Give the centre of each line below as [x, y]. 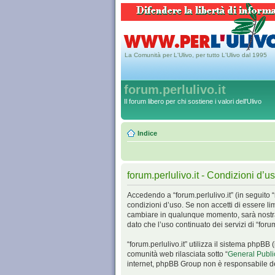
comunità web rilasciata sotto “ [177, 254]
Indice [147, 133]
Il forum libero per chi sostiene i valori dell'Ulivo [193, 101]
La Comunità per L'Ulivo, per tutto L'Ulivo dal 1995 [196, 55]
